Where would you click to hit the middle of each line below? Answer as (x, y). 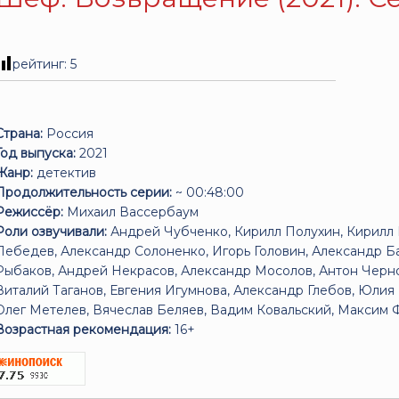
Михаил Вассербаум (131, 212)
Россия (69, 134)
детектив (65, 173)
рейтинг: (42, 64)
